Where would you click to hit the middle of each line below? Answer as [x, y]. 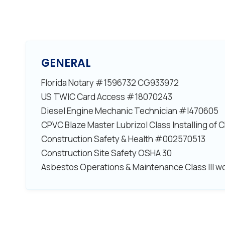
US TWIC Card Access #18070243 [107, 97]
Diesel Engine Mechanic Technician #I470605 [130, 111]
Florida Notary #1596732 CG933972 [110, 83]
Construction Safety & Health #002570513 [123, 139]
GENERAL [66, 63]
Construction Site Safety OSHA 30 [106, 153]
